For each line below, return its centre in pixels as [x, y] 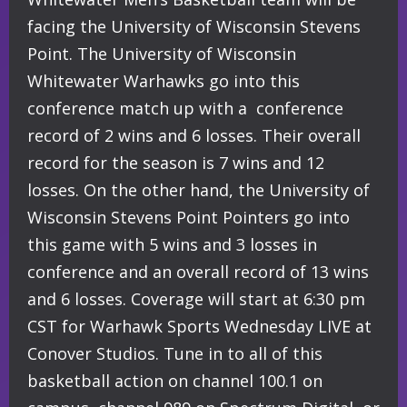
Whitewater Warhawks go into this [164, 81]
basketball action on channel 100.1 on [175, 381]
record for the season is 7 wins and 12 [176, 163]
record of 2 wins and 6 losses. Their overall [194, 136]
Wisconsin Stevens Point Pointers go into [189, 218]
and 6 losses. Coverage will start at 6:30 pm [196, 299]
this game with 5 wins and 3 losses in [172, 245]
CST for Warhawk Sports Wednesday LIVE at [199, 327]
